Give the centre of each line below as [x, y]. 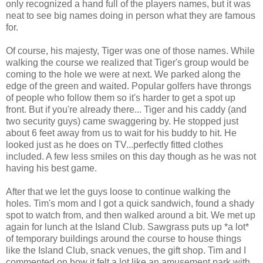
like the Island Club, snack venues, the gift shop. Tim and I [126, 250]
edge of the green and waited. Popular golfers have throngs [129, 86]
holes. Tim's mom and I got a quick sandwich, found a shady [130, 203]
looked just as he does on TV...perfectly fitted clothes [114, 144]
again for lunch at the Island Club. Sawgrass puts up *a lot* [127, 227]
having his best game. [51, 168]
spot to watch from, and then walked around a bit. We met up [131, 215]
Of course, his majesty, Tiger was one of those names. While [130, 50]
